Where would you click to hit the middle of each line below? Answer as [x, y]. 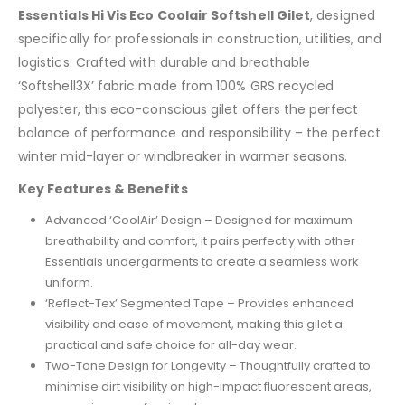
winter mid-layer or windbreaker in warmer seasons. [183, 156]
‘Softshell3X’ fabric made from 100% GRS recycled [176, 85]
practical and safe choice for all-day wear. [170, 344]
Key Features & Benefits [103, 188]
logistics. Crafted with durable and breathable [165, 62]
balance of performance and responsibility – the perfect [199, 132]
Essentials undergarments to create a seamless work [202, 261]
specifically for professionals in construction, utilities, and [200, 38]
